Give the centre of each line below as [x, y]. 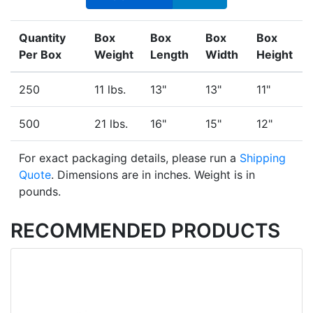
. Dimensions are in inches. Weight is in [153, 175]
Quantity [42, 38]
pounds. [40, 192]
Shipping [263, 158]
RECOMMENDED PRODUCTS [145, 231]
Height [275, 55]
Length [169, 55]
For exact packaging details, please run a [129, 158]
